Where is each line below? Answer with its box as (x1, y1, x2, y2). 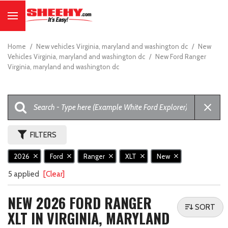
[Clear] (43, 169, 65, 179)
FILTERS (30, 130, 56, 139)
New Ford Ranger (155, 52, 206, 61)
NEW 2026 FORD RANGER (8, 192, 152, 214)
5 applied (8, 169, 41, 179)
